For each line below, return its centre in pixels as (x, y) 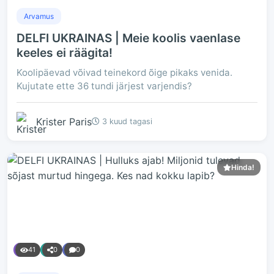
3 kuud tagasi (126, 121)
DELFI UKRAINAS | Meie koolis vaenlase (128, 38)
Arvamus (39, 16)
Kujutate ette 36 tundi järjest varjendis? (104, 86)
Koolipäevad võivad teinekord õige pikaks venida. (124, 72)
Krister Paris (64, 121)
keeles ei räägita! (65, 53)
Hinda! (243, 167)
